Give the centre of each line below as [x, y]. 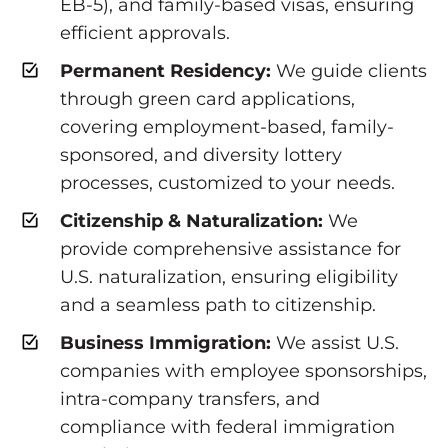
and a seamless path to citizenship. [218, 305]
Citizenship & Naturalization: [191, 221]
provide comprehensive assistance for [230, 249]
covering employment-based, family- [227, 127]
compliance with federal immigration [227, 427]
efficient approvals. [145, 33]
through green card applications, [207, 99]
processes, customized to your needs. [227, 183]
